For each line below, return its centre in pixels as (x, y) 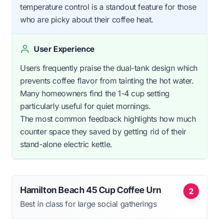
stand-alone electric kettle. (66, 144)
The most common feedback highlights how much (108, 119)
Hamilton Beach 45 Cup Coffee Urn (91, 190)
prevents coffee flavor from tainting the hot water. (107, 81)
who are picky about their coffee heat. (87, 20)
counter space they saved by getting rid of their (103, 132)
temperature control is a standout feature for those (108, 7)
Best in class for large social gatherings (88, 204)
